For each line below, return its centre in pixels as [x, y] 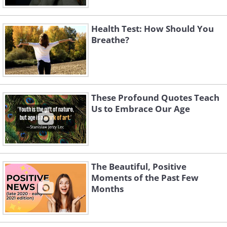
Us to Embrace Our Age [141, 109]
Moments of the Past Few [145, 178]
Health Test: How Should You [153, 29]
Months [107, 189]
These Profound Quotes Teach [155, 98]
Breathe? [110, 40]
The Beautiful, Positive [139, 166]
